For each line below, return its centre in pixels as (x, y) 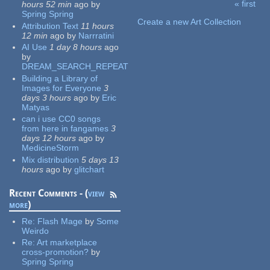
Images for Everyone (62, 88)
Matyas (36, 107)
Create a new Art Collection (190, 22)
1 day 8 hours (76, 47)
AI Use (35, 47)
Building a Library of (60, 78)
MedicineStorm (51, 148)
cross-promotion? (55, 252)
